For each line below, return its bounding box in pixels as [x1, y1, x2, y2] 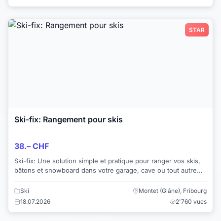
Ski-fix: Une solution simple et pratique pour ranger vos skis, [14, 156, 200, 165]
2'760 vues [176, 198, 207, 206]
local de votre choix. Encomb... [14, 175, 109, 184]
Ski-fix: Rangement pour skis [14, 114, 123, 124]
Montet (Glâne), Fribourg [139, 187, 207, 195]
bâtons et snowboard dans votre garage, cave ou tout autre [14, 166, 197, 174]
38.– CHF [14, 141, 49, 151]
